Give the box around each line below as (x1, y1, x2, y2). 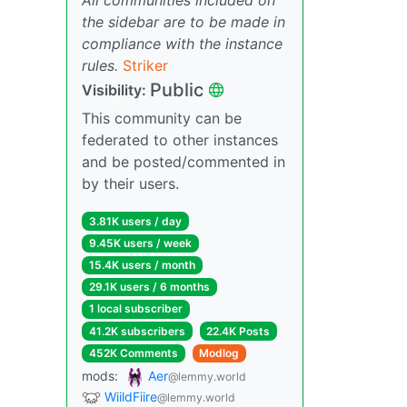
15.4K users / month (88, 258, 195, 273)
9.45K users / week (88, 235, 192, 250)
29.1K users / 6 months (88, 280, 210, 294)
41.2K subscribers (88, 323, 185, 338)
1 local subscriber (88, 302, 183, 316)
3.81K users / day (88, 213, 182, 228)
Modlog (199, 345, 240, 360)
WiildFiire (104, 388, 157, 404)
